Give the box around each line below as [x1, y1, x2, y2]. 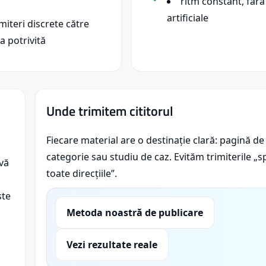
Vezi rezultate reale [66, 238, 157, 252]
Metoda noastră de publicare [66, 206, 203, 220]
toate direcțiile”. [46, 167, 117, 180]
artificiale [167, 11, 209, 25]
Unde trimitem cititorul [46, 101, 173, 122]
